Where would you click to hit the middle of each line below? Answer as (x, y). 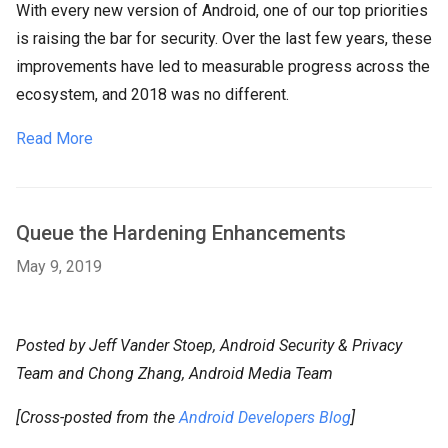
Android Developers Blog (265, 418)
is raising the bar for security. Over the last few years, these (224, 39)
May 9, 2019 (59, 267)
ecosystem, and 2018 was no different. (152, 95)
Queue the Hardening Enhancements (181, 233)
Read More (54, 139)
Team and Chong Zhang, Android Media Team (174, 374)
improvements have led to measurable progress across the (223, 67)
